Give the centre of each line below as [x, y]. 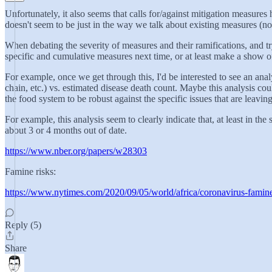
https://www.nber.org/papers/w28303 [76, 151]
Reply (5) [23, 225]
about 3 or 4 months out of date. [66, 130]
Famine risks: [30, 172]
